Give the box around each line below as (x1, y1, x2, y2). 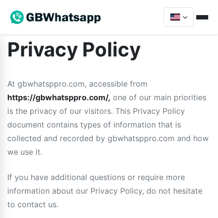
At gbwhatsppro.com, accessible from (7, 79, 147, 89)
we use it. (7, 147, 42, 157)
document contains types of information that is (7, 120, 181, 129)
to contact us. (7, 200, 58, 209)
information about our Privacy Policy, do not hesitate (7, 186, 202, 196)
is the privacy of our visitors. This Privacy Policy (7, 106, 185, 116)
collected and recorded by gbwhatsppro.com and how (7, 133, 209, 143)
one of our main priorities (110, 92, 206, 102)
